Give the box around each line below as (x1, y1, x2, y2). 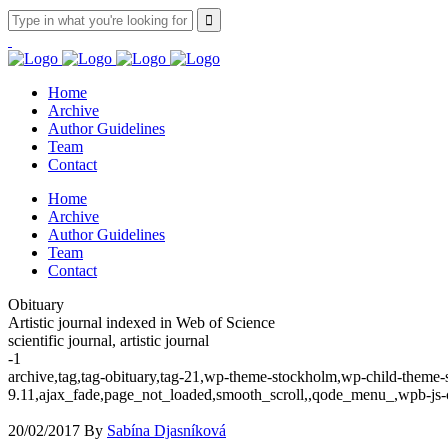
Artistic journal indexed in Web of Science (8, 314, 275, 331)
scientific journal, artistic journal (8, 332, 209, 349)
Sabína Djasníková (107, 422, 226, 439)
